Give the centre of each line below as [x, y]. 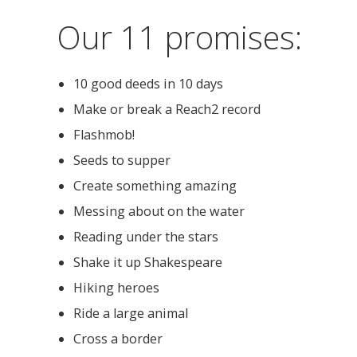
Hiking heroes [116, 288]
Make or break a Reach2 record [167, 110]
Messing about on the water [159, 212]
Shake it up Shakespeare [148, 263]
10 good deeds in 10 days [148, 84]
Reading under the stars [146, 237]
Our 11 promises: [180, 38]
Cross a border [118, 339]
